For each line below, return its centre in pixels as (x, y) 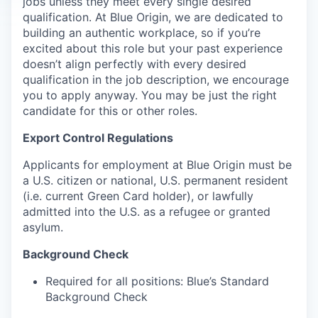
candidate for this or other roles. (110, 111)
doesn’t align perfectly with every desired (135, 64)
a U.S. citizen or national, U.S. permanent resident (155, 180)
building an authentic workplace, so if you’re (142, 33)
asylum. (43, 227)
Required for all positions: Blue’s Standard (157, 281)
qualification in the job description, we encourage (156, 79)
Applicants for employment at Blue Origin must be (157, 165)
